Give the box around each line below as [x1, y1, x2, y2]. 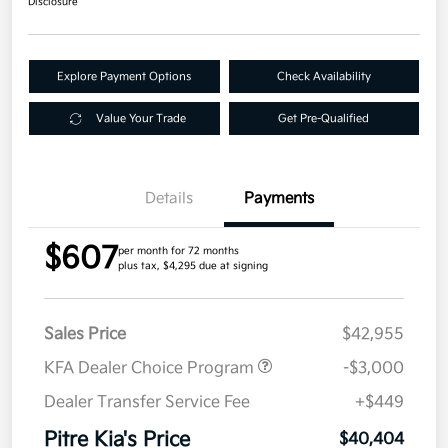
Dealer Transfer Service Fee [44, 393, 250, 413]
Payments [244, 189, 314, 209]
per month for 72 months [118, 245, 239, 258]
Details [145, 189, 193, 209]
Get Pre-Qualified [278, 112, 370, 126]
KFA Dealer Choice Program [44, 359, 258, 379]
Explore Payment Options [57, 70, 192, 84]
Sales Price [44, 325, 126, 345]
